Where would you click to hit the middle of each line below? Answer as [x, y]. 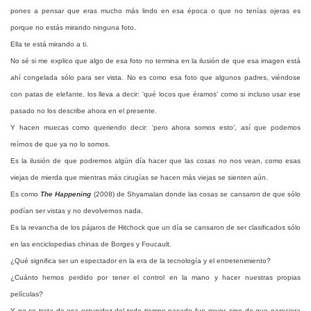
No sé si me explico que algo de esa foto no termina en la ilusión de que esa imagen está [155, 61]
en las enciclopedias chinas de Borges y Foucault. [91, 244]
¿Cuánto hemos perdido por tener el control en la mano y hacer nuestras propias [155, 277]
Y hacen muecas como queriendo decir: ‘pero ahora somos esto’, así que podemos [155, 127]
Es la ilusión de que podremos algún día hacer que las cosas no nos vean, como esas [155, 161]
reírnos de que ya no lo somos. [60, 144]
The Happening [66, 194]
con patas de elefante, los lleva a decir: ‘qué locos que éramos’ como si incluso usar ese [155, 94]
